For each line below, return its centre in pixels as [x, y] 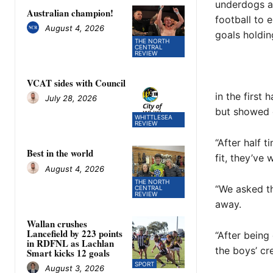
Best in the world [60, 153]
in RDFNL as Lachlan [70, 243]
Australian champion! [70, 12]
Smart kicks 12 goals [68, 253]
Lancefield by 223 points [75, 233]
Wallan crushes [57, 223]
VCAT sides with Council [76, 83]
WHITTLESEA [154, 117]
